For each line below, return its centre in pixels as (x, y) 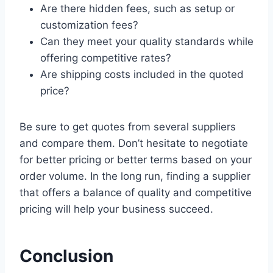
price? (55, 91)
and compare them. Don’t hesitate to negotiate (134, 144)
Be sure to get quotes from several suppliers (128, 127)
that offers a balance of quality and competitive (136, 193)
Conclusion (66, 256)
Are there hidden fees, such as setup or (137, 9)
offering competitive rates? (106, 58)
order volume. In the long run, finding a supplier (135, 176)
